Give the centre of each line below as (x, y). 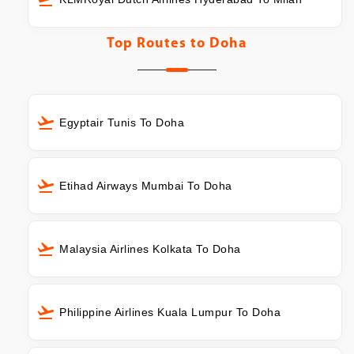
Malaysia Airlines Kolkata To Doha (150, 249)
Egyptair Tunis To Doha (122, 123)
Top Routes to (158, 44)
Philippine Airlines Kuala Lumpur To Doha (170, 312)
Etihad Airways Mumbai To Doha (146, 186)
